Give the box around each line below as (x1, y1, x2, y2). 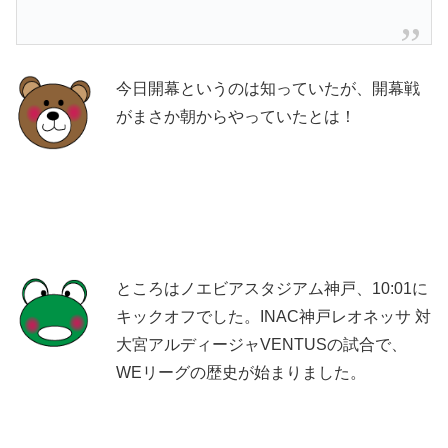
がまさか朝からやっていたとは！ (116, 107, 356, 125)
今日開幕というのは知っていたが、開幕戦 (116, 79, 420, 97)
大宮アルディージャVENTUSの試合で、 (116, 335, 407, 353)
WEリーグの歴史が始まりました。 (116, 363, 366, 381)
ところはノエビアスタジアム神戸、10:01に (116, 279, 428, 297)
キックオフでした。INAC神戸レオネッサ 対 (116, 307, 431, 325)
